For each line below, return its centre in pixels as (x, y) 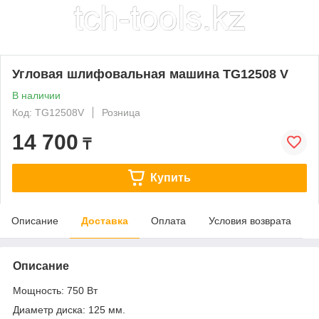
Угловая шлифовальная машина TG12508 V (150, 74)
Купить (170, 177)
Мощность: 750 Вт (55, 290)
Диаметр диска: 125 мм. (69, 309)
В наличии (36, 95)
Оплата (168, 220)
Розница (121, 112)
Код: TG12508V (48, 112)
